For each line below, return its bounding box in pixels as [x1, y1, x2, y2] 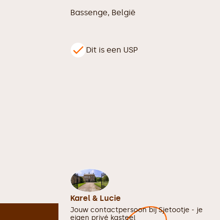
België [111, 8, 136, 17]
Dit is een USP [86, 45, 138, 55]
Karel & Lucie [70, 193, 121, 203]
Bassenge [70, 8, 108, 17]
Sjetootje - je [159, 206, 203, 214]
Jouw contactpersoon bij [70, 206, 159, 214]
